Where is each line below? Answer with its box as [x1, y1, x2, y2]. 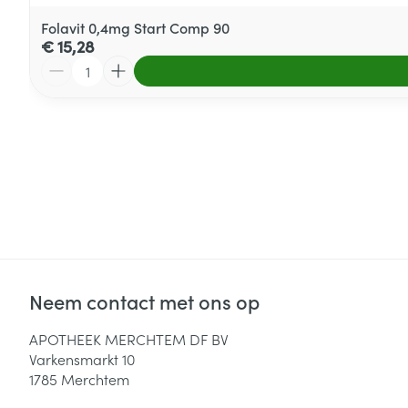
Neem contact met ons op [29, 286, 260, 315]
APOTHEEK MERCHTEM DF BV [29, 328, 229, 349]
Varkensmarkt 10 [29, 348, 135, 369]
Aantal [40, 53, 84, 74]
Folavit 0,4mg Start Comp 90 [41, 16, 229, 37]
